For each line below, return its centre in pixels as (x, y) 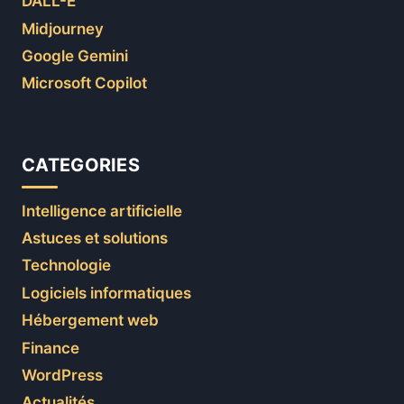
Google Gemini (75, 55)
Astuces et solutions (95, 239)
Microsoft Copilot (84, 83)
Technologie (66, 266)
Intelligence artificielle (102, 211)
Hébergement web (90, 321)
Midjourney (63, 28)
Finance (50, 348)
